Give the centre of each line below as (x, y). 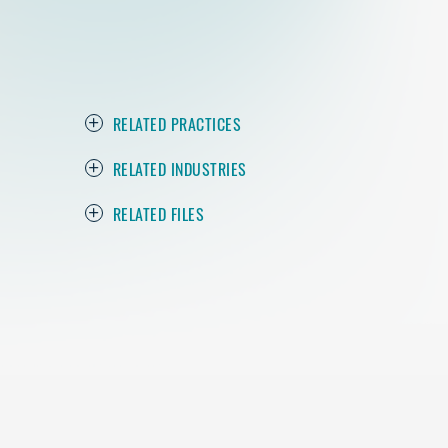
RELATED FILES (158, 213)
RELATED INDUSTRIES (179, 168)
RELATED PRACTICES (177, 123)
